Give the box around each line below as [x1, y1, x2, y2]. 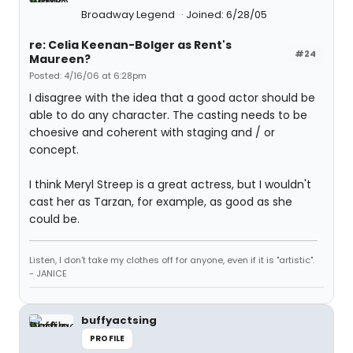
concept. [29, 142, 79, 158]
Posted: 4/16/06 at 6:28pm [29, 69, 147, 82]
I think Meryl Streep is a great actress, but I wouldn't [29, 176, 311, 192]
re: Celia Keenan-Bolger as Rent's [29, 37, 232, 53]
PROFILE [90, 333, 125, 344]
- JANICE [29, 267, 67, 280]
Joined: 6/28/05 [186, 7, 267, 22]
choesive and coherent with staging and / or [29, 124, 275, 140]
